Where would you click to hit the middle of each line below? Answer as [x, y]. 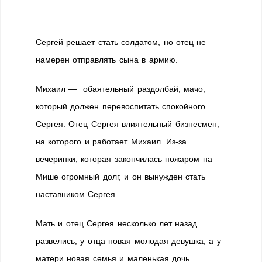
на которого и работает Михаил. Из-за [111, 142]
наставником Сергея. [77, 194]
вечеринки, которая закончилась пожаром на [124, 159]
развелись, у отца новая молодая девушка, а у [128, 241]
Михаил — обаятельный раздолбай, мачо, [120, 89]
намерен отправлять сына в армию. [107, 60]
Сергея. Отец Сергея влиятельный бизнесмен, [127, 124]
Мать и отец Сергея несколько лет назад [117, 223]
